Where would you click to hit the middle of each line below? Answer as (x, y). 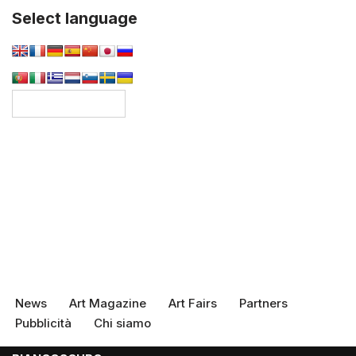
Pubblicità (43, 323)
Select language (75, 19)
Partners (263, 303)
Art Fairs (193, 303)
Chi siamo (122, 323)
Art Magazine (108, 303)
